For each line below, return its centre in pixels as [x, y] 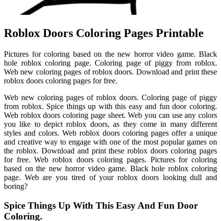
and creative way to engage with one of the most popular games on [110, 142]
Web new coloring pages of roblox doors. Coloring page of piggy [110, 97]
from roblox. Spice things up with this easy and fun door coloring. [110, 106]
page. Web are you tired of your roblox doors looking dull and [110, 177]
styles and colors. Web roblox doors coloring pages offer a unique [110, 133]
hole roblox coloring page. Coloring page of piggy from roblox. [110, 63]
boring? [16, 186]
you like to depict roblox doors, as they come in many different [110, 124]
